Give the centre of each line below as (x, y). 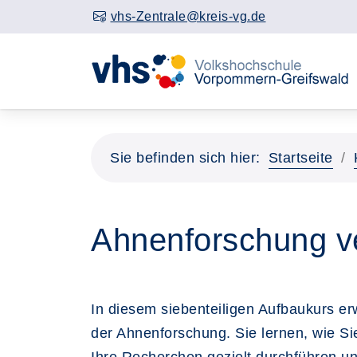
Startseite (300, 158)
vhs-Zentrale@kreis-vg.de (188, 16)
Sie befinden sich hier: (185, 158)
